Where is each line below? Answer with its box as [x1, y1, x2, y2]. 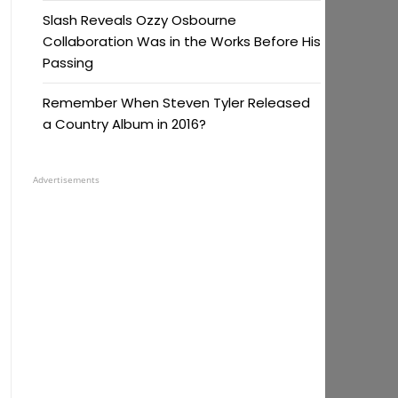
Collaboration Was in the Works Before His [42, 32, 321, 51]
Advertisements [32, 173, 99, 186]
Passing [42, 53, 93, 72]
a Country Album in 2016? [42, 115, 206, 133]
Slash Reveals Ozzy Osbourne [42, 11, 236, 29]
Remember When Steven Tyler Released [42, 93, 310, 112]
